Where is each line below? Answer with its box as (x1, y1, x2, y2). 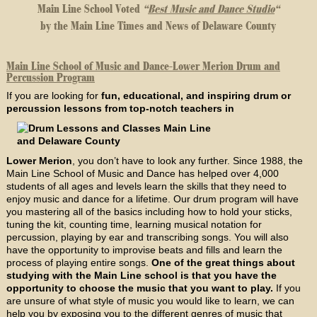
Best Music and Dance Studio (147, 1, 275, 16)
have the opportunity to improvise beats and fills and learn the (6, 243, 282, 255)
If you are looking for (6, 89, 101, 101)
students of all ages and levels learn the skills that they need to (6, 180, 287, 192)
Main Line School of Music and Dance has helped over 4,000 (6, 167, 279, 179)
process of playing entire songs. (6, 256, 151, 268)
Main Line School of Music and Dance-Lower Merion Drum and (6, 59, 280, 74)
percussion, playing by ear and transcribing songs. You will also (6, 231, 289, 243)
